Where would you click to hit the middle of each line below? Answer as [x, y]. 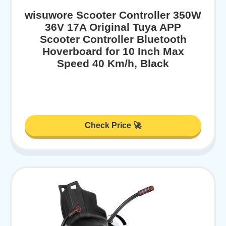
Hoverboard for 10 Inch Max [113, 51]
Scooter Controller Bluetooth [113, 39]
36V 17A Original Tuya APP [113, 27]
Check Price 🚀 [113, 125]
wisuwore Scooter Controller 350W [113, 15]
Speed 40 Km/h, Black [113, 64]
